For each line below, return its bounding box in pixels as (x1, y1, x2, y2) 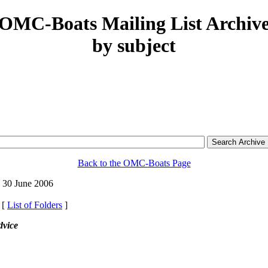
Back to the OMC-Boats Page (77, 157, 191, 168)
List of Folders (7, 199, 62, 210)
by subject (92, 35, 176, 57)
